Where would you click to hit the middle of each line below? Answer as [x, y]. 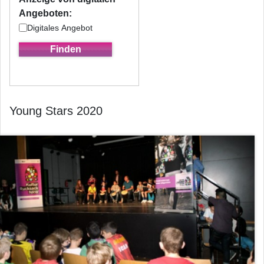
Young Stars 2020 [56, 110]
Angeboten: [45, 13]
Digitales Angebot [60, 27]
